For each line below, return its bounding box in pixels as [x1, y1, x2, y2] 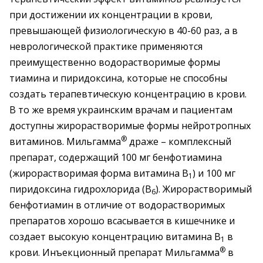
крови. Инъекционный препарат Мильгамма [9, 246, 220, 259]
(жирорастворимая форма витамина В [9, 167, 188, 180]
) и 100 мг [193, 167, 235, 180]
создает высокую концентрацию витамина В [9, 230, 221, 243]
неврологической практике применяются [9, 40, 203, 53]
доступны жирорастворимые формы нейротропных [9, 119, 251, 132]
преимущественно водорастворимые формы [9, 56, 220, 69]
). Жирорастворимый [156, 183, 252, 195]
